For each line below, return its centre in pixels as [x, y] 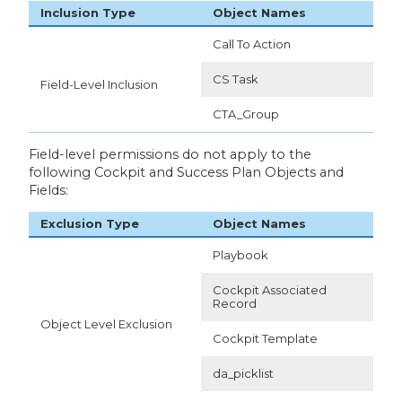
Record [234, 304]
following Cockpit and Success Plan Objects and [186, 172]
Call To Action [251, 44]
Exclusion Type [89, 224]
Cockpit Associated [269, 290]
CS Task [235, 79]
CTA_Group [245, 114]
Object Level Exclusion [106, 324]
